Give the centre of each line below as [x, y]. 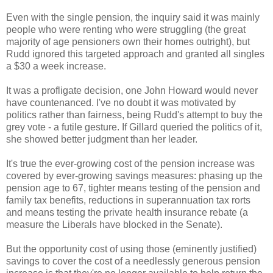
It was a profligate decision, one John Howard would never [132, 90]
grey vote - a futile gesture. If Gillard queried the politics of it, [134, 127]
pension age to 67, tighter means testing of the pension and [133, 188]
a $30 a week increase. [56, 66]
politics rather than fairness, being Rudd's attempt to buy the [134, 115]
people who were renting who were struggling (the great [126, 29]
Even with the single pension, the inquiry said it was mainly [133, 17]
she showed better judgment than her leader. [102, 139]
